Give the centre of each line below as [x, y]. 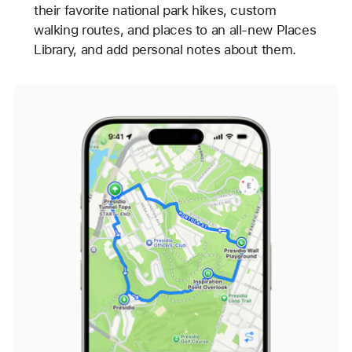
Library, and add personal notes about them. [165, 50]
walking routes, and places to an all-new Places [175, 30]
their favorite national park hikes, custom [155, 11]
